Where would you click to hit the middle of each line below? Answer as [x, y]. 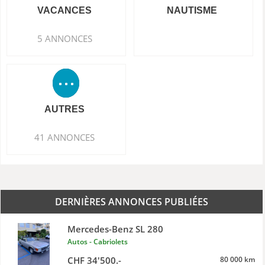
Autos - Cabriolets [97, 242]
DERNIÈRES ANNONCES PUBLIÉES [131, 202]
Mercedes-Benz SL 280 [115, 229]
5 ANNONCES [64, 38]
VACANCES [65, 10]
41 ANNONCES [65, 137]
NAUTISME [192, 10]
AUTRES [65, 109]
